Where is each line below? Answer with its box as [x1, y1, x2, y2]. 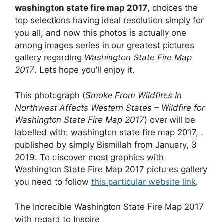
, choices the [147, 3, 198, 13]
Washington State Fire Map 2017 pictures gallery [15, 164, 207, 174]
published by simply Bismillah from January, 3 [15, 139, 197, 150]
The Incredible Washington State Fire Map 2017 [15, 202, 204, 212]
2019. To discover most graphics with [15, 152, 164, 162]
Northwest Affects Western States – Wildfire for [15, 102, 205, 112]
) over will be [144, 114, 195, 125]
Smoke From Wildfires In [85, 90, 182, 100]
